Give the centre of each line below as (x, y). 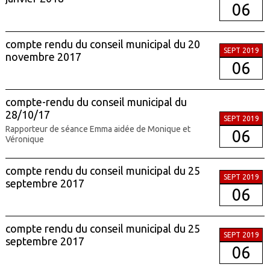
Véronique (24, 140)
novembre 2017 (43, 56)
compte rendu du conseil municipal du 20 (102, 44)
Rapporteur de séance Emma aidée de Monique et (98, 129)
